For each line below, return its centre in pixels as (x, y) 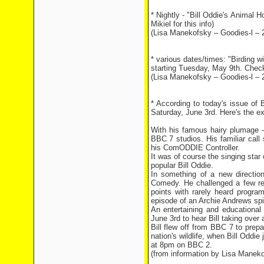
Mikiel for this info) (182, 24)
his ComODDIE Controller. (195, 148)
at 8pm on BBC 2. (181, 245)
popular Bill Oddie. (182, 165)
